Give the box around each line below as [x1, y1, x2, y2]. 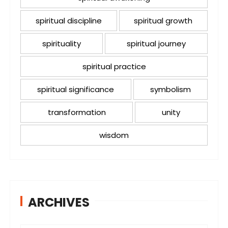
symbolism [150, 83, 191, 95]
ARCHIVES [28, 193, 90, 211]
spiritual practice [82, 61, 146, 72]
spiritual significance [37, 83, 115, 95]
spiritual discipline [35, 15, 102, 26]
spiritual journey [126, 38, 186, 49]
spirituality [42, 38, 81, 49]
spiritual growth [134, 15, 192, 26]
